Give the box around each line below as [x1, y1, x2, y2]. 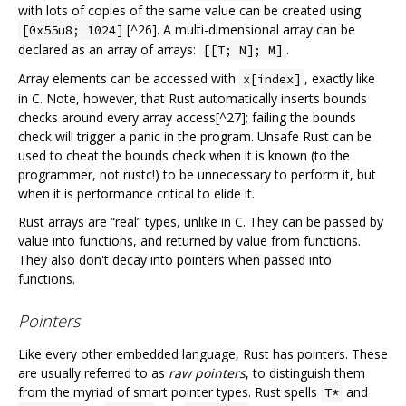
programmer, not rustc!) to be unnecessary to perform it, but [18, 165, 376, 183]
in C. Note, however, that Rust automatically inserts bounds [18, 89, 367, 107]
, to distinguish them [246, 363, 365, 382]
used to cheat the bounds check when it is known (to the [18, 146, 350, 164]
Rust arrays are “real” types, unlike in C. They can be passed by [18, 212, 383, 230]
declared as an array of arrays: [18, 40, 199, 58]
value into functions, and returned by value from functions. [18, 231, 361, 249]
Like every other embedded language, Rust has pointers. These [18, 344, 388, 362]
